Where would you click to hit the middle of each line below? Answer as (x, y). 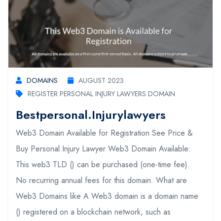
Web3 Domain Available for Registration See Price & (104, 133)
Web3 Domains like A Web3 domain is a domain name (107, 196)
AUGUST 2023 (101, 80)
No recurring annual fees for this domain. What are (101, 180)
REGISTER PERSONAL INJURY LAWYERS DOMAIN (101, 93)
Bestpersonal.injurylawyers (91, 114)
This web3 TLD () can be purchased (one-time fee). (104, 164)
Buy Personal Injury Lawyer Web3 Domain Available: (103, 148)
